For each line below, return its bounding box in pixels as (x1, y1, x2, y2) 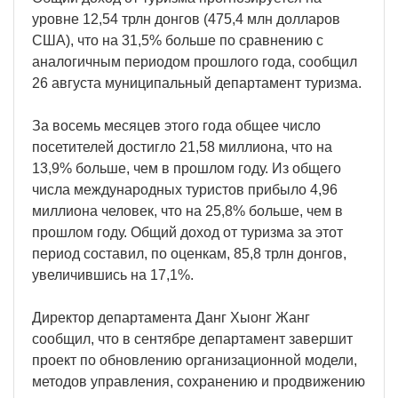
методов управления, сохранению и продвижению (32, 373, 365, 389)
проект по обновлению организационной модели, (32, 352, 357, 368)
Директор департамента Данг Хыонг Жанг (32, 309, 310, 325)
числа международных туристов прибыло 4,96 (32, 181, 338, 197)
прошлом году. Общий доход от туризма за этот (32, 224, 343, 240)
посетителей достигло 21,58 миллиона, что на (32, 139, 332, 155)
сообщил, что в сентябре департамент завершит (32, 330, 353, 346)
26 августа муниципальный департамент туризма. (32, 75, 362, 91)
